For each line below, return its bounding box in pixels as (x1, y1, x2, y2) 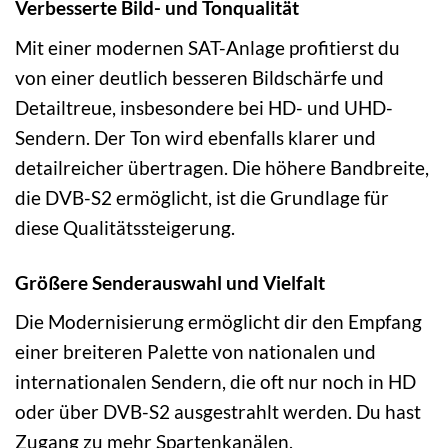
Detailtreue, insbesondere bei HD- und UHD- (15, 95, 393, 119)
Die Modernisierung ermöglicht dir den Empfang (15, 310, 422, 334)
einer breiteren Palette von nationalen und (15, 340, 376, 364)
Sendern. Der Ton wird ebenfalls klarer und (15, 125, 376, 149)
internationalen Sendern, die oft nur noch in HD (15, 370, 416, 394)
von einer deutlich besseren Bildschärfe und (15, 65, 384, 89)
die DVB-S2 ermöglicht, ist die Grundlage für (15, 185, 389, 209)
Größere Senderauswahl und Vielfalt (15, 270, 325, 294)
